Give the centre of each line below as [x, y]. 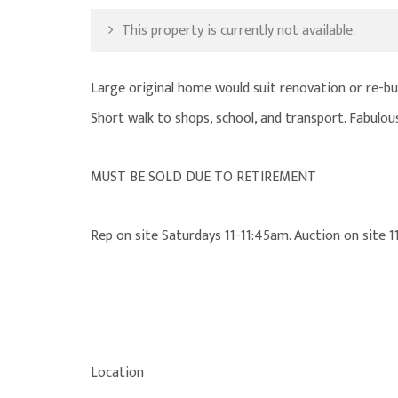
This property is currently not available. [237, 30]
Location [117, 372]
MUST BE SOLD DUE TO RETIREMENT [203, 177]
